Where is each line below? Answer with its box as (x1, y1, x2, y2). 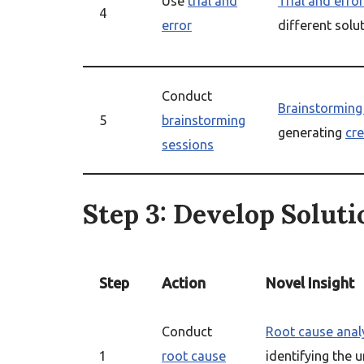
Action (162, 275, 206, 291)
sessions (162, 137, 214, 152)
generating (278, 125, 345, 140)
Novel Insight (266, 275, 354, 291)
